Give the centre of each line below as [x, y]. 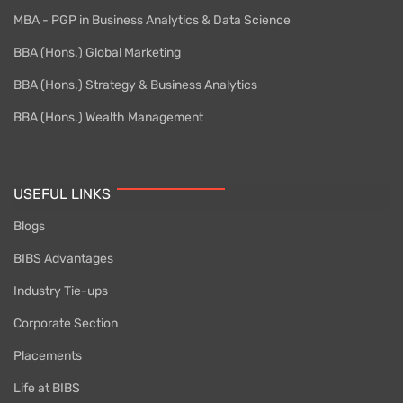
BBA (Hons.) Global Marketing [97, 52]
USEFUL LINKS [62, 193]
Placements [48, 355]
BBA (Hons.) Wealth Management [108, 117]
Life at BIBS [47, 388]
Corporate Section [66, 323]
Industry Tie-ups [61, 291]
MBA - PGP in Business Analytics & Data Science [152, 20]
